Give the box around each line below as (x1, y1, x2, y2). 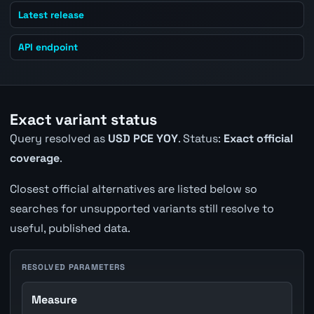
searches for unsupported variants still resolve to (9, 200, 274, 216)
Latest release (18, 8, 85, 21)
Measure (32, 292, 78, 307)
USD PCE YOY (107, 130, 178, 146)
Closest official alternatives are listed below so (9, 181, 257, 196)
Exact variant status (9, 109, 157, 129)
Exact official (223, 130, 293, 146)
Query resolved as (9, 130, 108, 146)
